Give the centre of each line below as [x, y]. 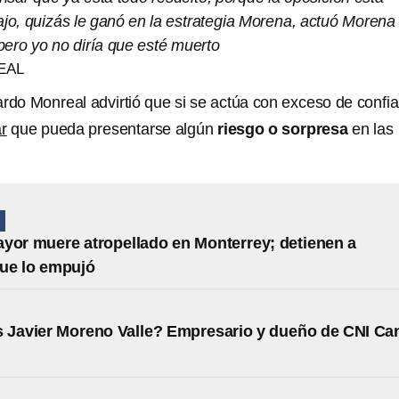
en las [370, 130]
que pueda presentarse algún [112, 130]
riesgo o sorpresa [283, 130]
